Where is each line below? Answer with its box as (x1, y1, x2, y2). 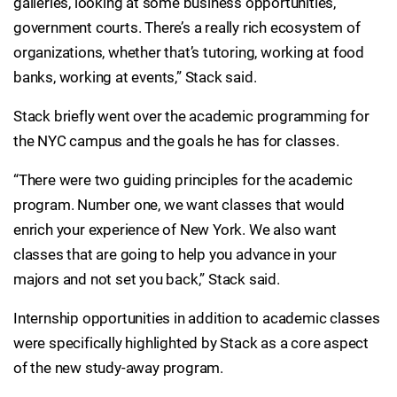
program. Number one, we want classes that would (13, 196, 345, 214)
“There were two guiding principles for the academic (13, 171, 353, 189)
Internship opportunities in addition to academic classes (13, 309, 380, 327)
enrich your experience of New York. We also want (13, 221, 337, 238)
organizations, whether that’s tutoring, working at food (13, 43, 364, 61)
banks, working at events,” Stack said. (13, 68, 257, 86)
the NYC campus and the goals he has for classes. (13, 132, 339, 150)
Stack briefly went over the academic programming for (13, 107, 370, 125)
